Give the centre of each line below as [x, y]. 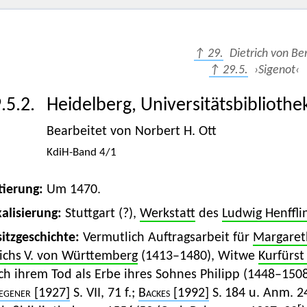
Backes [154, 294]
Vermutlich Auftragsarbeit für [168, 238]
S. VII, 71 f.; [104, 294]
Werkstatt [167, 214]
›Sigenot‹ [273, 70]
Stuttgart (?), [102, 214]
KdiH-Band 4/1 [81, 153]
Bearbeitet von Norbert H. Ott [131, 132]
